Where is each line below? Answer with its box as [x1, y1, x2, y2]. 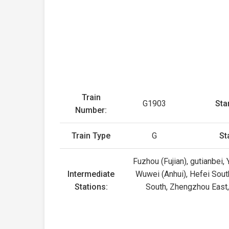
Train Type [72, 131, 111, 141]
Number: [75, 105, 107, 115]
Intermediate [67, 169, 115, 179]
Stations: [74, 182, 108, 192]
